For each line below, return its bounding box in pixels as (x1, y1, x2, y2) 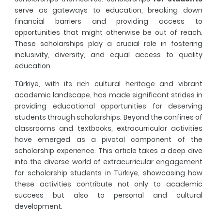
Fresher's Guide (67, 17, 121, 27)
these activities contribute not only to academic (15, 179, 202, 189)
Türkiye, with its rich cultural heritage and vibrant (15, 79, 202, 89)
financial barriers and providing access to (15, 16, 202, 26)
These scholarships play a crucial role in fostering (15, 39, 202, 48)
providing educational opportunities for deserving (15, 101, 202, 111)
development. (15, 201, 62, 211)
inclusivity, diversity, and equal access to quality (15, 50, 202, 60)
